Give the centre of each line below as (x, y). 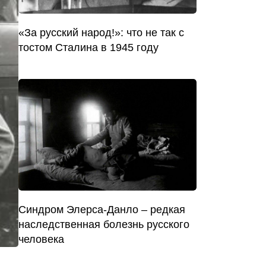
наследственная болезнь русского (104, 224)
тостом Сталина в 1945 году (88, 47)
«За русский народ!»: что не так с (101, 32)
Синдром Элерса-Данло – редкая (102, 209)
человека (41, 239)
